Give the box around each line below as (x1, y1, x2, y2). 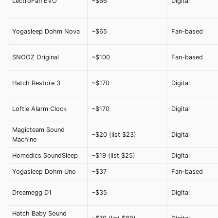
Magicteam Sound (12, 126, 65, 134)
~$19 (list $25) (91, 152, 135, 160)
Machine (12, 136, 36, 144)
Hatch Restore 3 (12, 79, 60, 87)
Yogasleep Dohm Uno (12, 168, 76, 176)
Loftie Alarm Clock (12, 105, 67, 113)
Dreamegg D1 (12, 189, 52, 197)
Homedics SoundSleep (12, 152, 78, 160)
